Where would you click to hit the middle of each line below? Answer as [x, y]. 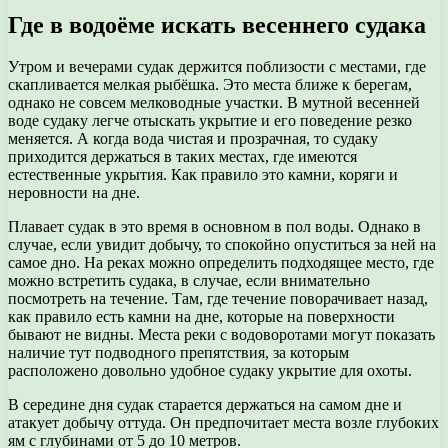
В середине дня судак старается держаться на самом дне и [205, 405]
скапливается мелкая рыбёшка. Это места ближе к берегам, [210, 85]
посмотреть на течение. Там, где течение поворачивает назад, [218, 299]
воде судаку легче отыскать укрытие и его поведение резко [210, 121]
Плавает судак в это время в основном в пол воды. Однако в [214, 227]
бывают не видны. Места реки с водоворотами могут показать [221, 335]
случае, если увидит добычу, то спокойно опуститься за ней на [222, 245]
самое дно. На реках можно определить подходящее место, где [221, 263]
